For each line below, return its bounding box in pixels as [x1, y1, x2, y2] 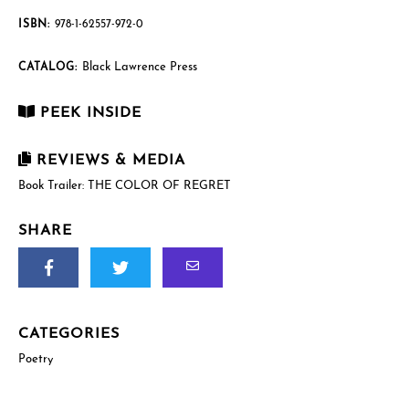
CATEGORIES [18, 326, 120, 341]
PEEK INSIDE [35, 105, 142, 121]
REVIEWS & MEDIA [31, 152, 185, 168]
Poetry [18, 352, 53, 365]
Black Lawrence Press [82, 60, 197, 73]
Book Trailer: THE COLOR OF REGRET [18, 179, 231, 192]
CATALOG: [18, 61, 82, 73]
